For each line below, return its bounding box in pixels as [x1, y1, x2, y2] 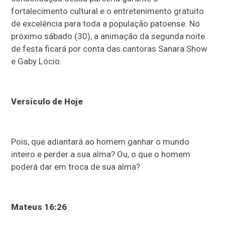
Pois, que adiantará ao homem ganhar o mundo [11, 136, 190, 147]
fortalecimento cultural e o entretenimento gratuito [11, 6, 204, 16]
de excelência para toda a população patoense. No [11, 18, 200, 29]
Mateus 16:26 [11, 201, 67, 212]
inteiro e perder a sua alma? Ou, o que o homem [11, 149, 191, 159]
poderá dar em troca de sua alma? [11, 161, 141, 172]
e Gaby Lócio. [11, 56, 62, 66]
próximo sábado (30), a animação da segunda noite [11, 31, 205, 41]
